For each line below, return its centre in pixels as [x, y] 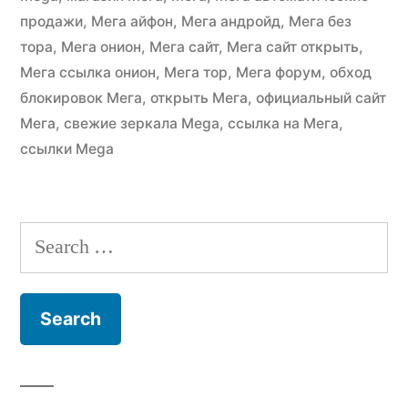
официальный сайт [321, 97]
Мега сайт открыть [293, 46]
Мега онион [101, 46]
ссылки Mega [67, 148]
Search [46, 238]
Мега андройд [231, 21]
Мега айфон [132, 21]
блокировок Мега [81, 97]
